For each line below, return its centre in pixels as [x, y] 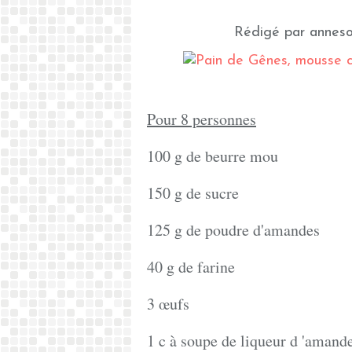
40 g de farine [191, 267]
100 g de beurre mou [213, 156]
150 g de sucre [193, 193]
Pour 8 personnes [202, 119]
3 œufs [168, 304]
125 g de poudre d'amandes [233, 230]
